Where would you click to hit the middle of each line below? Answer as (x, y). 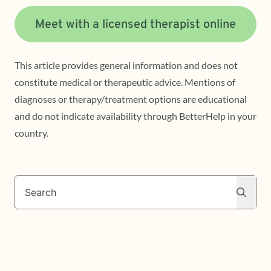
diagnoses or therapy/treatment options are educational (131, 99)
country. (31, 132)
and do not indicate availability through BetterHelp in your (135, 116)
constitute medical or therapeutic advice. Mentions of (125, 82)
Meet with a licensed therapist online (135, 24)
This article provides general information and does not (126, 65)
